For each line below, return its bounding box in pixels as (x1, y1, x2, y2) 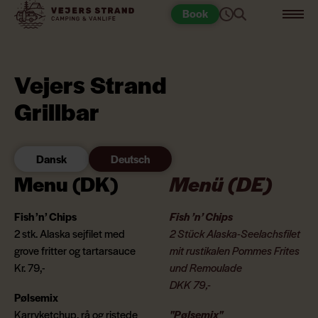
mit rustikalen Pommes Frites (170, 242, 300, 258)
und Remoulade (170, 259, 242, 275)
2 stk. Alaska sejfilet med (14, 225, 125, 241)
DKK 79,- (170, 276, 211, 292)
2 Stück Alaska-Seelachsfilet (170, 225, 300, 241)
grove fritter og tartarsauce (14, 242, 136, 258)
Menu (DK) (14, 168, 118, 197)
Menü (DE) (170, 168, 273, 197)
